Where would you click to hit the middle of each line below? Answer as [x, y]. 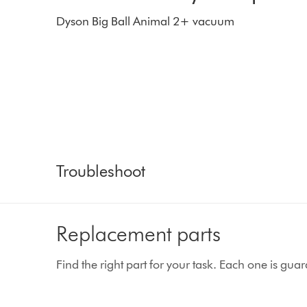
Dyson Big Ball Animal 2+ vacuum [146, 21]
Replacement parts [139, 233]
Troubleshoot [101, 171]
